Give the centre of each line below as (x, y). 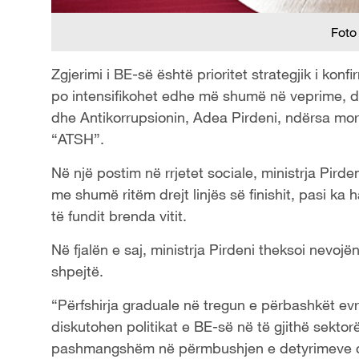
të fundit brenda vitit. (119, 216)
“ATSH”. (78, 139)
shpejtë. (77, 271)
